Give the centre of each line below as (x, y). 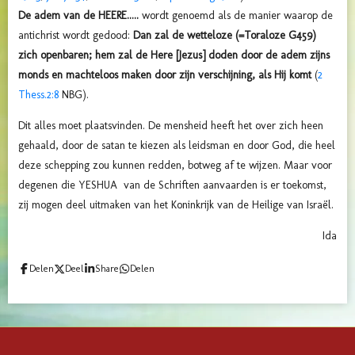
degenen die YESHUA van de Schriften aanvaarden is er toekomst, (172, 185)
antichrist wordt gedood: (76, 35)
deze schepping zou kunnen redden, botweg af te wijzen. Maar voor (175, 165)
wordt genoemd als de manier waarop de (237, 15)
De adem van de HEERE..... (80, 15)
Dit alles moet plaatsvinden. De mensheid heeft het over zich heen (171, 125)
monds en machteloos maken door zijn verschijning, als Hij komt (166, 74)
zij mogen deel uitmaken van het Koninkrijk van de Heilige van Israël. (177, 204)
